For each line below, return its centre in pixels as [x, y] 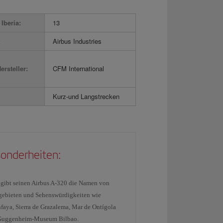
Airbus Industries [77, 41]
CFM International [78, 68]
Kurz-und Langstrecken [86, 96]
